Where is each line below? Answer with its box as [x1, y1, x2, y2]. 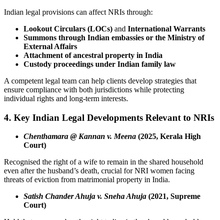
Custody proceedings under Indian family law [24, 59, 176, 68]
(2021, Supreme [146, 192, 200, 201]
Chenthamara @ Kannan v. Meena [24, 132, 136, 141]
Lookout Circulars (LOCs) [24, 24, 112, 33]
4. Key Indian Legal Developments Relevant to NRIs [4, 112, 214, 123]
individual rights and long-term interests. [4, 94, 128, 103]
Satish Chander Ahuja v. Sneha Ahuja [24, 192, 146, 201]
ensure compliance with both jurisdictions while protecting [4, 85, 184, 94]
